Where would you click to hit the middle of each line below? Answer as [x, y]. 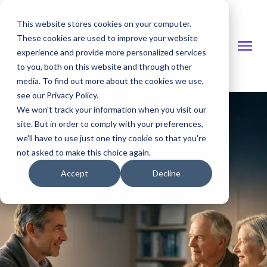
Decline [166, 173]
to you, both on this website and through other [104, 66]
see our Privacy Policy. [58, 95]
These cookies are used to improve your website [107, 38]
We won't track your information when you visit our [111, 109]
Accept [74, 173]
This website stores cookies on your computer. [104, 24]
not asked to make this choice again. [84, 152]
